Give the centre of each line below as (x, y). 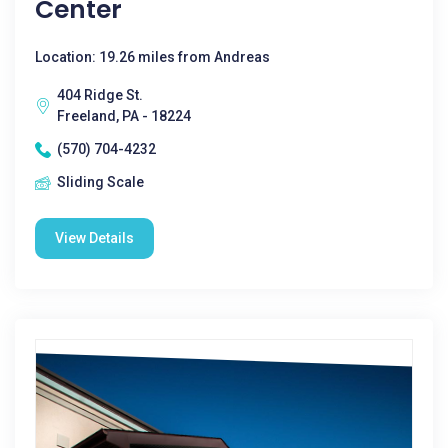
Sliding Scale (100, 182)
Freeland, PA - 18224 (124, 116)
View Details (94, 238)
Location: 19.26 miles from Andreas (152, 57)
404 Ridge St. (100, 95)
